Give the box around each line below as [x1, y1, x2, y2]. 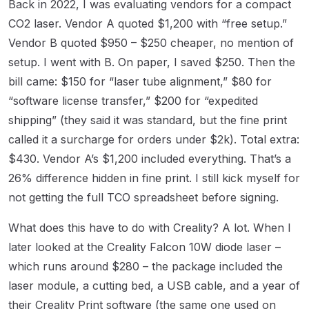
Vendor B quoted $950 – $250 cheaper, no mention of [8, 35, 294, 50]
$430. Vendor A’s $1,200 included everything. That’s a [8, 151, 291, 166]
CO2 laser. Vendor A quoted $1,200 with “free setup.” [8, 16, 287, 30]
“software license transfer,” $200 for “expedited [8, 93, 258, 108]
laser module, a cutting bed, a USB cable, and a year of [8, 278, 300, 292]
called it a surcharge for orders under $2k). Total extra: [8, 132, 299, 146]
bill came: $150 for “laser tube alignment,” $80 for [8, 74, 272, 88]
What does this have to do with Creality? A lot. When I [8, 220, 291, 235]
